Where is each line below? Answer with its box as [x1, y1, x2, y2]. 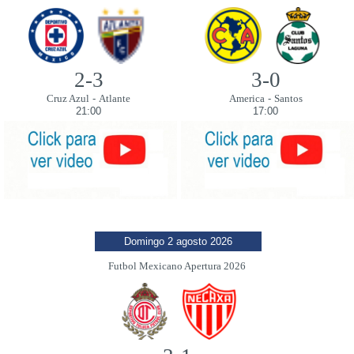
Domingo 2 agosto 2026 [123, 235, 232, 247]
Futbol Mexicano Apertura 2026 [108, 259, 246, 272]
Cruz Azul [47, 92, 89, 104]
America [228, 92, 265, 104]
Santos [273, 92, 303, 104]
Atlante [99, 92, 130, 104]
